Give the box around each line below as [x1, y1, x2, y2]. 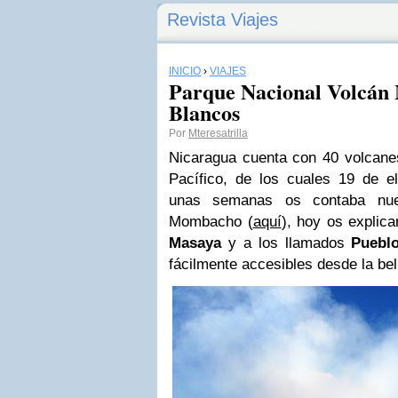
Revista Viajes [167, 10, 278, 29]
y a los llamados [221, 235, 352, 251]
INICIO [169, 65, 201, 77]
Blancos [169, 97, 240, 128]
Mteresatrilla [188, 127, 248, 139]
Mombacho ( [169, 213, 253, 230]
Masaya [169, 235, 221, 251]
